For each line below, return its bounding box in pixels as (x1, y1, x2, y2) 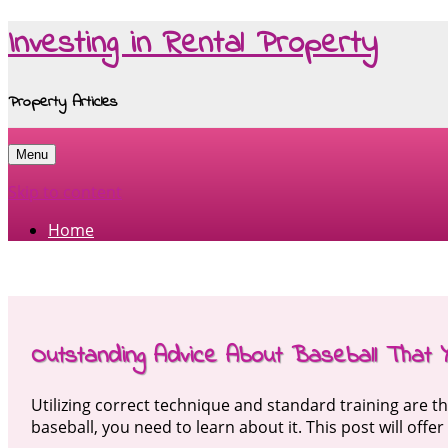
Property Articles (8, 89, 117, 114)
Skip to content (8, 181, 122, 204)
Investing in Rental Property (8, 21, 377, 69)
